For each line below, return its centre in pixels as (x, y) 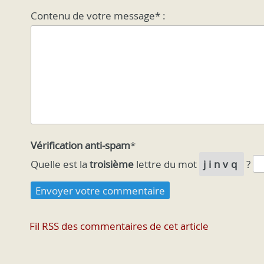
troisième (112, 164)
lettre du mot (166, 164)
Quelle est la (60, 164)
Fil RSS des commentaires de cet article (119, 226)
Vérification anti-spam (80, 145)
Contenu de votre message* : (98, 16)
